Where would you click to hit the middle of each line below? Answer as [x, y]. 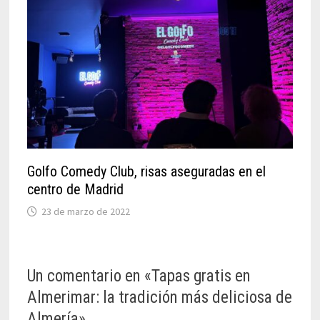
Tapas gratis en [201, 276]
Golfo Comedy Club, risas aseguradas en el [146, 171]
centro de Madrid [75, 189]
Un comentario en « [89, 276]
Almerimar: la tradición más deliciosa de [159, 297]
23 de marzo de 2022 [85, 211]
